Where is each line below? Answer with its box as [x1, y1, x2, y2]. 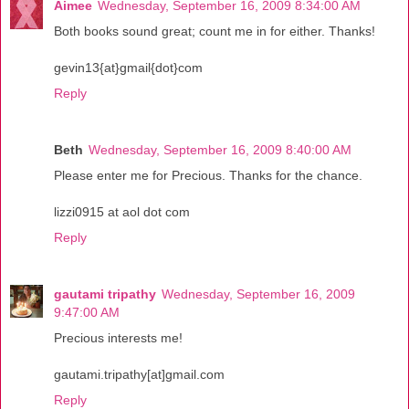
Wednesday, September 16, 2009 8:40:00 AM [89, 142, 351, 157]
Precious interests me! [54, 330, 183, 345]
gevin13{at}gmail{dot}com [54, 59, 203, 75]
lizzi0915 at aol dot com [54, 204, 190, 219]
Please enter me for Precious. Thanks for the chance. [54, 167, 362, 183]
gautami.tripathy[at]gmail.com [54, 366, 225, 382]
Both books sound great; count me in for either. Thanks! [54, 23, 375, 38]
